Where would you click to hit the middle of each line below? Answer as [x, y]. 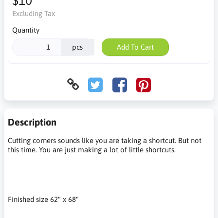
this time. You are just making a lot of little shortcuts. [92, 149]
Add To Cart [135, 47]
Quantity [26, 30]
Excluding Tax [33, 13]
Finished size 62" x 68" [43, 199]
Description [32, 122]
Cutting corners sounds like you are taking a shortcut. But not [105, 140]
